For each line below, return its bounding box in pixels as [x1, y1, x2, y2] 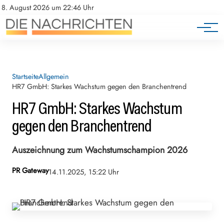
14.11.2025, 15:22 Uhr [48, 166, 119, 178]
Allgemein [38, 71, 69, 81]
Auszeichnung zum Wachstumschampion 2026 [12, 143, 187, 156]
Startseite [12, 71, 38, 81]
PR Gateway [12, 165, 48, 176]
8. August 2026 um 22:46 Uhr [1, 2, 94, 12]
